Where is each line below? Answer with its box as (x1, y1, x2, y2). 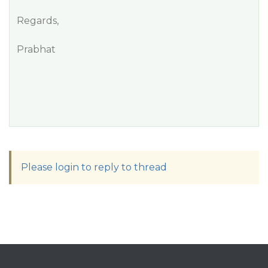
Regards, (17, 15, 59, 26)
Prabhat (17, 44, 56, 55)
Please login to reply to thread (21, 162, 167, 173)
